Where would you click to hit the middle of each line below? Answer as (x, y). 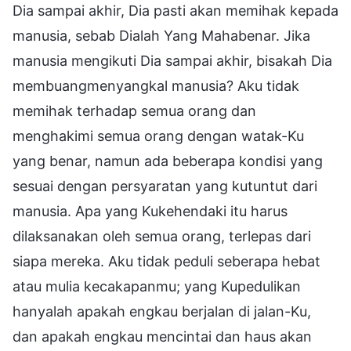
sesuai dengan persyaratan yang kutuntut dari (165, 186)
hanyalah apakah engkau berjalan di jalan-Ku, (162, 311)
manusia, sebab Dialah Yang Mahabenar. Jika (161, 35)
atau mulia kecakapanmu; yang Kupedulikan (157, 286)
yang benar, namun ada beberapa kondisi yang (168, 161)
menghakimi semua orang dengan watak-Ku (158, 136)
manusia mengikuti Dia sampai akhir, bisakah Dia (172, 60)
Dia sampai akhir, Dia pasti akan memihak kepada (175, 10)
